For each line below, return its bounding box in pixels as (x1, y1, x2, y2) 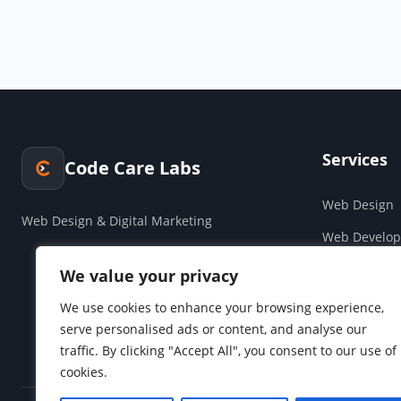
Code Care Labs (64, 155, 200, 180)
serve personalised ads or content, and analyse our (60, 320, 367, 337)
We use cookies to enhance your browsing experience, (60, 299, 384, 316)
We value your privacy (60, 265, 238, 286)
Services (322, 148, 388, 170)
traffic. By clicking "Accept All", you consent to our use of (60, 342, 397, 359)
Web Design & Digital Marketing (21, 211, 212, 229)
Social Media (322, 324, 398, 342)
